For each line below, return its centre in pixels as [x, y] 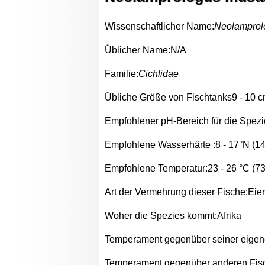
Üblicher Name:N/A [146, 50]
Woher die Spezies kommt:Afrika [173, 216]
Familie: [122, 74]
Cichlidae [159, 74]
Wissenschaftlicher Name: [160, 27]
